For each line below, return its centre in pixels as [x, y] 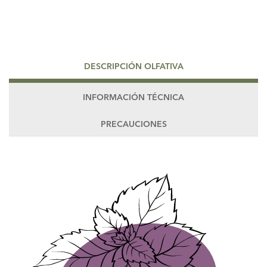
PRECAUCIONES [133, 125]
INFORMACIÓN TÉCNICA [133, 98]
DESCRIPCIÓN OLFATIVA [133, 67]
